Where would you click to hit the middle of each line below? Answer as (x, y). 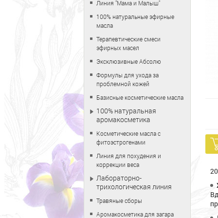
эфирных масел (118, 48)
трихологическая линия (134, 187)
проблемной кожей (123, 84)
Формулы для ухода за (127, 75)
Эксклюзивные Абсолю (129, 61)
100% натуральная (126, 111)
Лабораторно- (119, 178)
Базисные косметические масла (140, 97)
